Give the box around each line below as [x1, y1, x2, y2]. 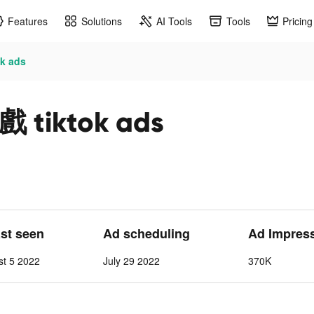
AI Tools [156, 13, 192, 28]
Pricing [282, 13, 313, 28]
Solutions [81, 13, 122, 28]
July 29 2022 [102, 254, 160, 268]
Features [8, 13, 48, 28]
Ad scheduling [102, 224, 190, 243]
